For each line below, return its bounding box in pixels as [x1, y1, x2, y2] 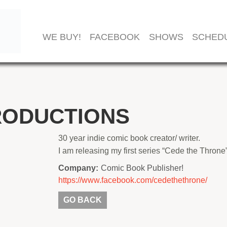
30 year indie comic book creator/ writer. [58, 134, 200, 142]
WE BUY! [42, 32, 81, 42]
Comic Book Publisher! [101, 164, 183, 172]
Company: [58, 164, 98, 172]
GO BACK [63, 196, 102, 204]
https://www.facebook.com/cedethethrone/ [58, 176, 207, 184]
